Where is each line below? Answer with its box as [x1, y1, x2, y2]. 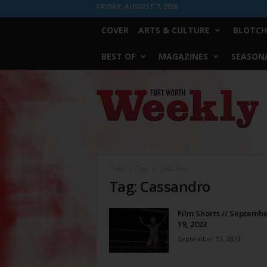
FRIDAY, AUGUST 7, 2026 [96, 2, 178, 11]
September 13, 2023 [177, 234, 241, 243]
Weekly [95, 101, 122, 110]
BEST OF [101, 51, 135, 62]
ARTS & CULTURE [138, 24, 210, 36]
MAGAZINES [158, 51, 208, 62]
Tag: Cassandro [108, 176, 210, 196]
